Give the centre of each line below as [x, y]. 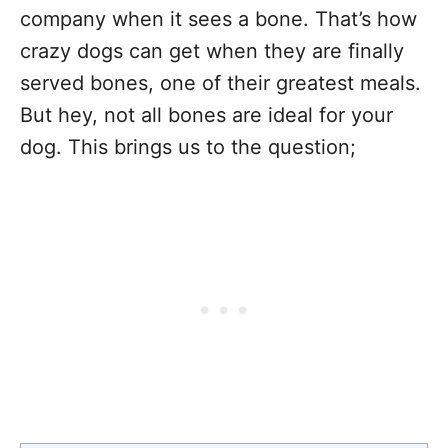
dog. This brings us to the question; [188, 147]
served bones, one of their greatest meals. [220, 83]
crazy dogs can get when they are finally [212, 51]
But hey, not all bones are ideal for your [206, 115]
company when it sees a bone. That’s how [218, 19]
